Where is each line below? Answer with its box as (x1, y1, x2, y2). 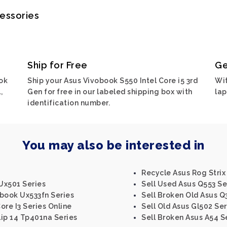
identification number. (27, 99, 110, 107)
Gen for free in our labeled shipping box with (27, 88, 193, 96)
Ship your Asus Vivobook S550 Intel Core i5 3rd (27, 77, 198, 85)
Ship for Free (27, 60, 88, 70)
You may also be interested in (22, 138, 205, 153)
